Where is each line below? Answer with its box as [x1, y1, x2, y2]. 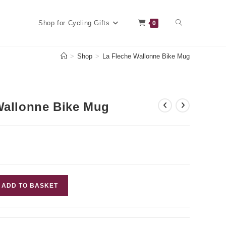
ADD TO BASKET [1, 182, 58, 189]
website [175, 64, 199, 72]
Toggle [175, 18, 196, 26]
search [175, 110, 197, 118]
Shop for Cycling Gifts [38, 19, 110, 27]
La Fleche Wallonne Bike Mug [102, 52, 190, 60]
